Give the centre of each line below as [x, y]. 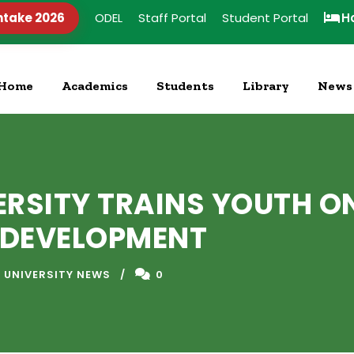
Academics [95, 86]
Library [266, 86]
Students [185, 86]
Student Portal [265, 18]
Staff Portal [172, 18]
